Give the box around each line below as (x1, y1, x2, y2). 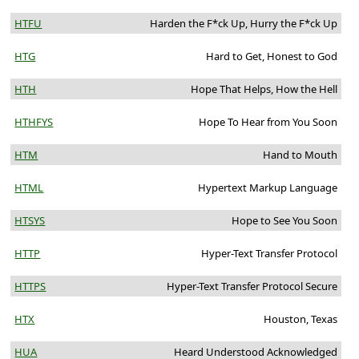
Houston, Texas (263, 312, 337, 327)
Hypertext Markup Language (197, 180, 337, 196)
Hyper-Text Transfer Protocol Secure (166, 279, 337, 294)
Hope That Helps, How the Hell (190, 82, 337, 97)
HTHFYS (14, 115, 54, 130)
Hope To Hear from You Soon (198, 115, 337, 130)
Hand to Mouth (262, 147, 337, 163)
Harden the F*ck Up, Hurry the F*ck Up (149, 16, 337, 31)
